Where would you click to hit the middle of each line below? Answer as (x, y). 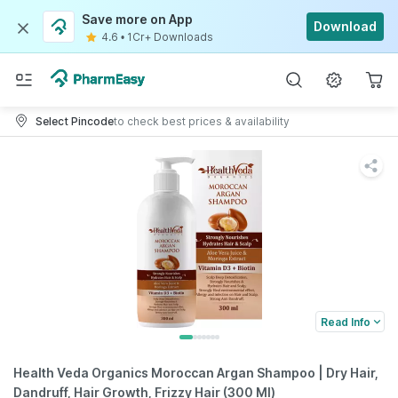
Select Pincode (75, 121)
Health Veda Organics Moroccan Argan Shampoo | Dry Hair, (196, 373)
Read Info (346, 322)
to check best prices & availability (202, 121)
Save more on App (137, 19)
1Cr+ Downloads (170, 37)
